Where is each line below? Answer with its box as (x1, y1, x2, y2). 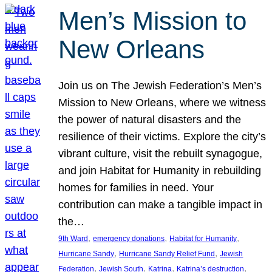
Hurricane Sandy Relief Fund (119, 249, 216, 258)
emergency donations (93, 234, 165, 243)
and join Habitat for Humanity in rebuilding (58, 164, 262, 177)
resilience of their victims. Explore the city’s (58, 130, 267, 143)
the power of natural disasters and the (58, 113, 242, 126)
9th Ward (58, 234, 89, 243)
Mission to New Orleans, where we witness (58, 96, 267, 109)
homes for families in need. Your (58, 181, 214, 194)
